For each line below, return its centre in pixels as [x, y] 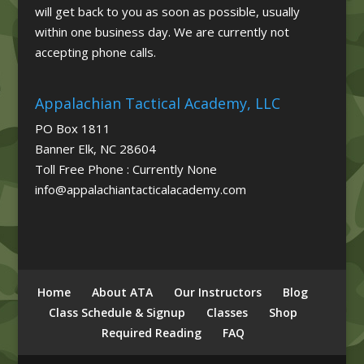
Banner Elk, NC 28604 [95, 149]
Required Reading [151, 332]
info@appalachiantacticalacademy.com [140, 190]
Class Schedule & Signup [117, 312]
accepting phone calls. [95, 52]
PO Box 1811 [72, 129]
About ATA [123, 292]
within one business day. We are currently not [162, 31]
